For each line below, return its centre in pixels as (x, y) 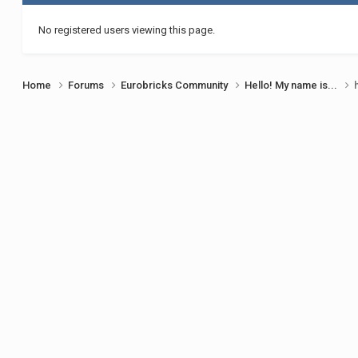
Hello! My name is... (292, 86)
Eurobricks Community (176, 86)
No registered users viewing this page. (127, 30)
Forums (88, 86)
